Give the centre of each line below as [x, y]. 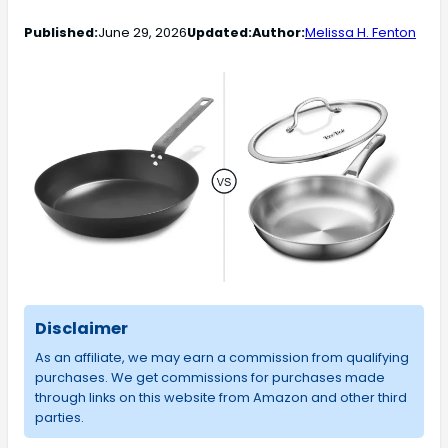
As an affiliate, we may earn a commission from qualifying [221, 357]
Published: [61, 32]
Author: [278, 32]
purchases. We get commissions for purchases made [209, 377]
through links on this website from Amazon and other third [220, 397]
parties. [59, 417]
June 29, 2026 [142, 32]
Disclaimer [81, 328]
